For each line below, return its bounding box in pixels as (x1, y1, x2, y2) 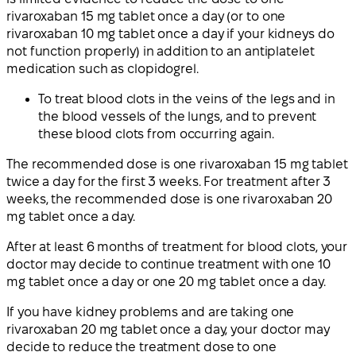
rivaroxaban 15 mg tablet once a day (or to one (6, 9, 286, 23)
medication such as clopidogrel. (6, 61, 199, 75)
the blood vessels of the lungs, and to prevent (38, 109, 317, 123)
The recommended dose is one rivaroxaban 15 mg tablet (6, 157, 348, 171)
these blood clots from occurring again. (38, 126, 275, 141)
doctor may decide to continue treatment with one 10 (6, 257, 331, 271)
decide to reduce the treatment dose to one (6, 339, 277, 354)
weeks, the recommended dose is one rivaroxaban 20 (6, 192, 333, 206)
